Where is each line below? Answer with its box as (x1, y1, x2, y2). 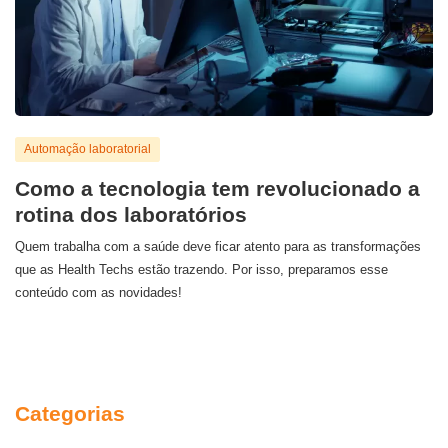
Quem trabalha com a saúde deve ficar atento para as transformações (15, 238, 421, 254)
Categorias (15, 402, 125, 426)
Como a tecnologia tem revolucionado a (15, 176, 420, 200)
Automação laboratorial (24, 141, 152, 156)
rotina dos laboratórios (15, 202, 247, 226)
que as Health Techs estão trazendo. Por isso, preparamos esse (15, 261, 388, 277)
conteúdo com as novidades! (15, 284, 182, 300)
